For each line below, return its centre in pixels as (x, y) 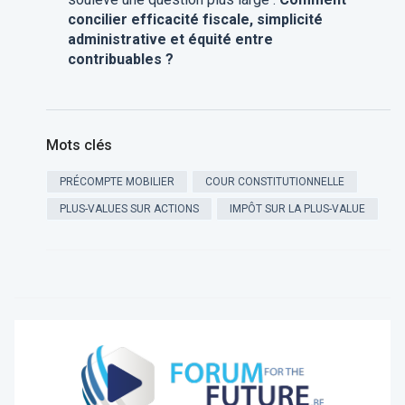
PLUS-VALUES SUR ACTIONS (129, 209)
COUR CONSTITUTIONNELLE (274, 182)
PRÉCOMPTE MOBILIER (117, 182)
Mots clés (79, 146)
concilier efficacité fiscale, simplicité (195, 20)
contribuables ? (120, 60)
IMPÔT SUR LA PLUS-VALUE (297, 209)
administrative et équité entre (170, 40)
